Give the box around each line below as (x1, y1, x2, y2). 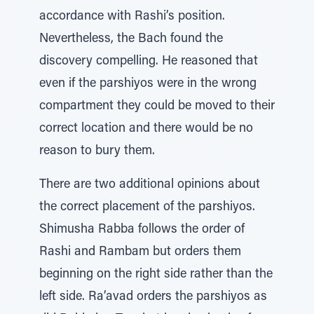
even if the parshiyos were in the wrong (39, 78, 257, 90)
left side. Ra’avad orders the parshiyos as (39, 291, 267, 303)
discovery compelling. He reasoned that (39, 55, 258, 68)
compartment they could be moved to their (39, 100, 275, 113)
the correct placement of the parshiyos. (39, 201, 255, 214)
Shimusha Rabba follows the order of (39, 224, 245, 236)
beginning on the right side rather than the (39, 268, 273, 281)
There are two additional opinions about (39, 179, 260, 191)
